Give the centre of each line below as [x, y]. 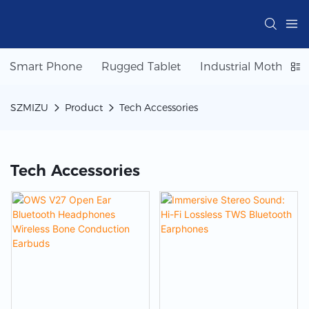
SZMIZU [29, 108]
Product [84, 108]
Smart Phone [46, 67]
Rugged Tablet [141, 67]
